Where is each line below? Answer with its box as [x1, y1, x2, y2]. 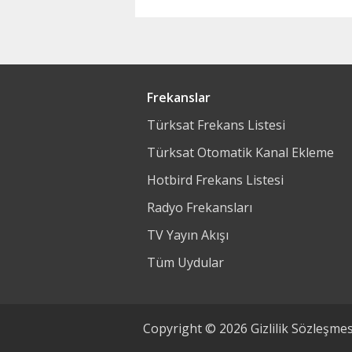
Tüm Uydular [147, 254, 224, 271]
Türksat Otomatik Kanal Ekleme [147, 144, 334, 161]
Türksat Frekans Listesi [147, 116, 285, 134]
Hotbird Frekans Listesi [147, 171, 284, 189]
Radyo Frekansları [147, 199, 252, 216]
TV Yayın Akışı [147, 226, 229, 244]
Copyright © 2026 [143, 320, 251, 337]
